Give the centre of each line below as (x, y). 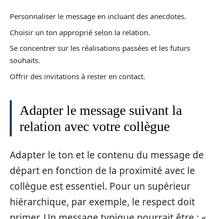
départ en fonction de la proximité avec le (102, 171)
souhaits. (25, 60)
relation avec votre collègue (95, 126)
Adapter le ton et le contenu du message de (107, 155)
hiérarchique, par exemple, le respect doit (102, 202)
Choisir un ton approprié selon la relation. (80, 32)
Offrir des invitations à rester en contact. (77, 76)
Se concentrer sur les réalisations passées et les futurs (100, 48)
